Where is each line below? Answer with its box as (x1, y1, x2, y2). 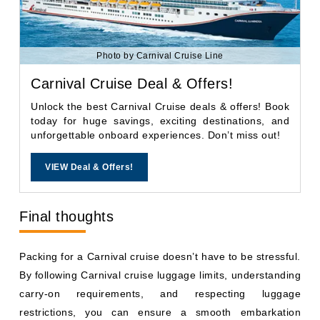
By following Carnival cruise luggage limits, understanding (19, 269, 301, 281)
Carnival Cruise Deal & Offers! (31, 76, 233, 92)
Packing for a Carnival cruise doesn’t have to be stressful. (19, 251, 301, 263)
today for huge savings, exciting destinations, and (31, 115, 289, 127)
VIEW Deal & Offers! (45, 162, 134, 173)
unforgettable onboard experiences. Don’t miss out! (31, 129, 280, 141)
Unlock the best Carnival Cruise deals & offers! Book (31, 101, 289, 113)
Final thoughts (19, 209, 114, 225)
